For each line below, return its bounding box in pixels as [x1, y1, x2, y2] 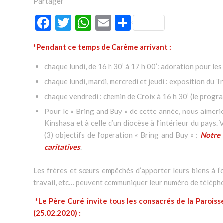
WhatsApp [91, 12, 165, 32]
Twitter [71, 12, 123, 32]
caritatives [44, 142, 80, 152]
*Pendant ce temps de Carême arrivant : [33, 42, 171, 51]
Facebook [51, 12, 117, 32]
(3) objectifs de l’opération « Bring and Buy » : [44, 130, 200, 140]
